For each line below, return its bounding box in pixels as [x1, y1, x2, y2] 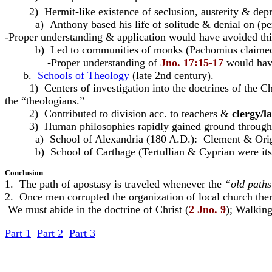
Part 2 [37, 227, 63, 239]
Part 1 [5, 227, 31, 239]
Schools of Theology [38, 69, 129, 81]
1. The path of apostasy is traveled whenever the [5, 178, 225, 190]
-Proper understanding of [5, 56, 160, 69]
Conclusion [5, 168, 43, 177]
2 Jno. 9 [189, 203, 226, 216]
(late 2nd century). [129, 69, 214, 81]
